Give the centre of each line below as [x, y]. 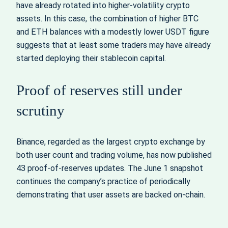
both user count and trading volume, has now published [114, 155]
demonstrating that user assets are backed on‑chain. [111, 195]
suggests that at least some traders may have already [113, 45]
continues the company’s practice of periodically [103, 182]
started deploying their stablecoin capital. [91, 58]
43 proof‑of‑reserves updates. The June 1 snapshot [110, 168]
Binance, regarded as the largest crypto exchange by [111, 142]
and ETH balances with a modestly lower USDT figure [113, 32]
